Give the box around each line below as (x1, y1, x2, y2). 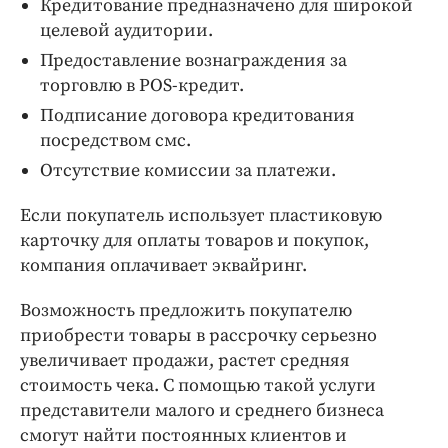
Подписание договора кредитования (40, 104, 355, 128)
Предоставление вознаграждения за (40, 49, 347, 73)
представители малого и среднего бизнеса (20, 399, 384, 423)
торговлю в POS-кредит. (40, 74, 244, 98)
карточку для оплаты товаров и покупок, (20, 229, 369, 253)
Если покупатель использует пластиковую (20, 204, 382, 228)
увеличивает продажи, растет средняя (20, 349, 350, 373)
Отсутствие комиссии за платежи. (40, 159, 336, 183)
